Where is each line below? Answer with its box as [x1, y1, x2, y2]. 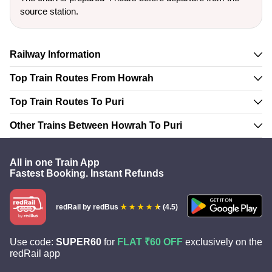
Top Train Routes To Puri [10, 97, 124, 107]
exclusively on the [183, 237, 262, 247]
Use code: [10, 237, 56, 247]
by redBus [80, 203, 118, 211]
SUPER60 [56, 237, 101, 247]
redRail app [10, 248, 60, 259]
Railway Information [10, 49, 101, 59]
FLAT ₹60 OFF [117, 237, 183, 247]
